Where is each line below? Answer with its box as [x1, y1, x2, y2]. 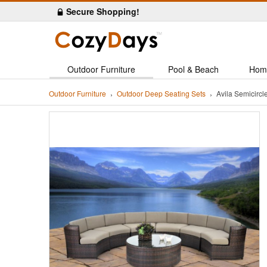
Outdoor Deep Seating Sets [117, 88, 206, 99]
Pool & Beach [167, 63, 219, 75]
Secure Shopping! [66, 5, 139, 17]
